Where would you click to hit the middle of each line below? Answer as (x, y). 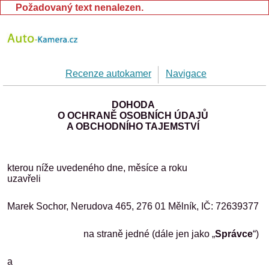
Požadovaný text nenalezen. (80, 8)
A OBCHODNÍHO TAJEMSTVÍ (133, 126)
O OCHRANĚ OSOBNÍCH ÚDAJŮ (133, 116)
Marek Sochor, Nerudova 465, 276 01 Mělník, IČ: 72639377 (133, 206)
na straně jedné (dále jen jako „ (149, 234)
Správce (234, 234)
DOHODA (133, 105)
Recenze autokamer (108, 74)
